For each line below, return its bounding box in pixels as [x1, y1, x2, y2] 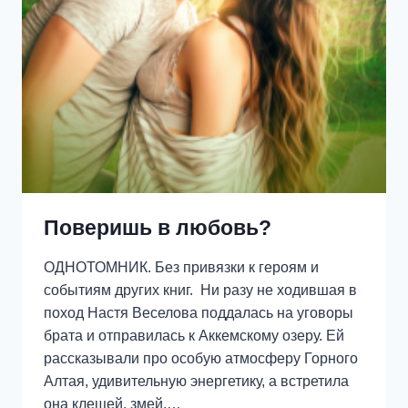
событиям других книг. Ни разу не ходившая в [44, 282, 357, 299]
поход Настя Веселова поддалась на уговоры [44, 305, 353, 321]
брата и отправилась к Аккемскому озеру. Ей [44, 328, 344, 344]
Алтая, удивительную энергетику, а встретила [44, 373, 349, 390]
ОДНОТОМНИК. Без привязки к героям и [44, 260, 319, 276]
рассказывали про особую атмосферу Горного [44, 351, 358, 367]
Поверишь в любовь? [44, 216, 271, 240]
